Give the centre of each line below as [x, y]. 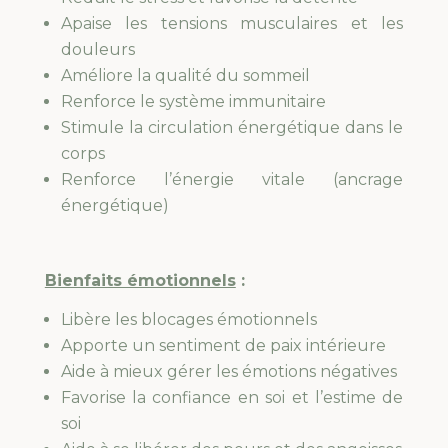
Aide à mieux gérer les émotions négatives [228, 372]
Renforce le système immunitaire [193, 102]
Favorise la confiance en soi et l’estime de [232, 398]
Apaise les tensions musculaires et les [232, 24]
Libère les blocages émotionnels [188, 320]
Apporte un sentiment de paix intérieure [223, 346]
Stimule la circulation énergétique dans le [232, 128]
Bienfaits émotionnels [140, 281]
